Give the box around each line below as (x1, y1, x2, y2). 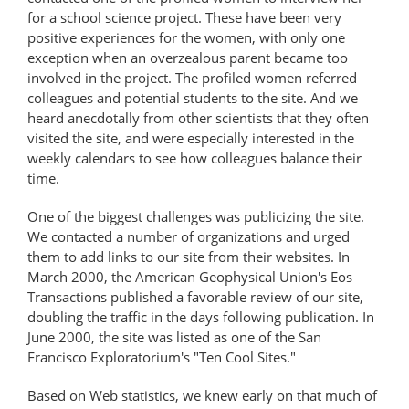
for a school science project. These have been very (27, 7, 341, 26)
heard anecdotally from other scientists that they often (27, 108, 369, 127)
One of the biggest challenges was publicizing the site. (27, 206, 364, 225)
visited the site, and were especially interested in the (27, 128, 354, 147)
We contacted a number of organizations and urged (27, 226, 350, 246)
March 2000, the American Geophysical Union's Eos (27, 267, 352, 286)
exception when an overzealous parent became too (27, 47, 348, 67)
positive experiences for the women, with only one (27, 27, 345, 47)
